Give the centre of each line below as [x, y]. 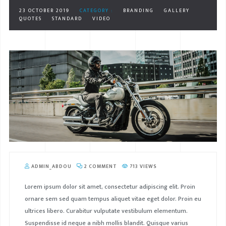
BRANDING [138, 11]
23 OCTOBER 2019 [44, 11]
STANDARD [67, 19]
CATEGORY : [96, 11]
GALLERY [177, 11]
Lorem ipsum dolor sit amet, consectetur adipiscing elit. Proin [110, 186]
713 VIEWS [142, 166]
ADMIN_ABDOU [50, 166]
